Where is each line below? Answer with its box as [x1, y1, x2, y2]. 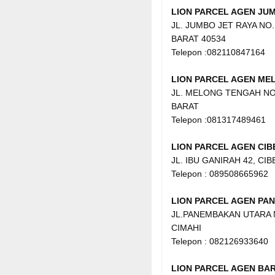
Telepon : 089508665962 [171, 168, 268, 179]
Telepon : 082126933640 [171, 236, 268, 246]
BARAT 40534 [171, 33, 226, 44]
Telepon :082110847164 [171, 47, 265, 57]
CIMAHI [171, 222, 201, 233]
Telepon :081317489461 [171, 114, 266, 125]
